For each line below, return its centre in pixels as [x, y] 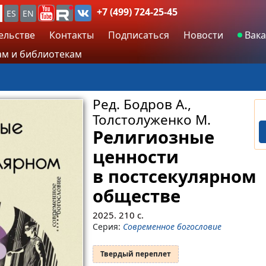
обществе [136, 196]
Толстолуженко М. [151, 119]
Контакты [72, 35]
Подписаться [139, 35]
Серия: [107, 227]
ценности [135, 156]
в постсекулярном [174, 176]
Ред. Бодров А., [142, 104]
